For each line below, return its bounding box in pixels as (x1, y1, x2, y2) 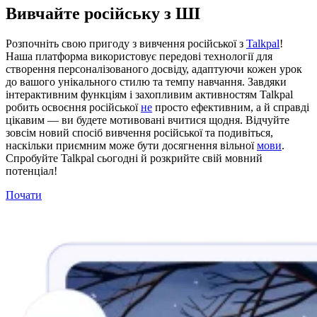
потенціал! (6, 164, 57, 177)
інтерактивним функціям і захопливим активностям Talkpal (6, 88, 293, 100)
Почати (6, 188, 42, 201)
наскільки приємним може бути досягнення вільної (6, 139, 257, 151)
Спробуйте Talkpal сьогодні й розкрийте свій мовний (6, 151, 263, 164)
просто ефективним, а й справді (152, 100, 309, 113)
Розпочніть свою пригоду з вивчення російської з (6, 37, 246, 50)
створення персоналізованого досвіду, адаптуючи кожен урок (6, 62, 302, 75)
